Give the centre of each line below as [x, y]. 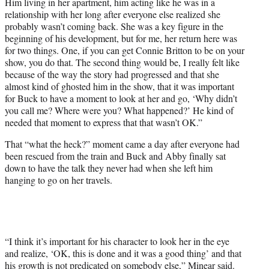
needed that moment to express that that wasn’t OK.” [104, 122]
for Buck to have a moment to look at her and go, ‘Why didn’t [121, 98]
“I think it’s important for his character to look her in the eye [117, 241]
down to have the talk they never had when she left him [109, 168]
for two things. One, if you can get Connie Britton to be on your [125, 50]
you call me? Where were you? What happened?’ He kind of [119, 110]
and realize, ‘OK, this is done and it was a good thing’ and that [123, 253]
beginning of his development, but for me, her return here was [121, 38]
